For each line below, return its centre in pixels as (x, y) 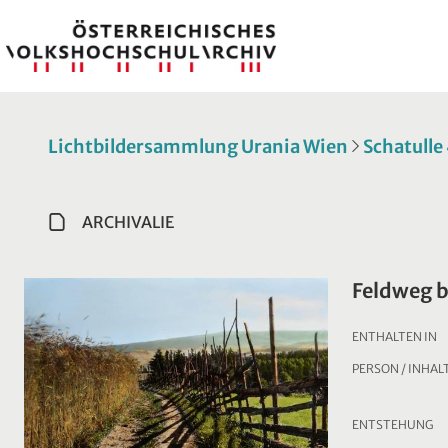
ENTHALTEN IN (394, 336)
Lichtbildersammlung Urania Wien (198, 146)
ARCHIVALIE (128, 221)
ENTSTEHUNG (392, 424)
